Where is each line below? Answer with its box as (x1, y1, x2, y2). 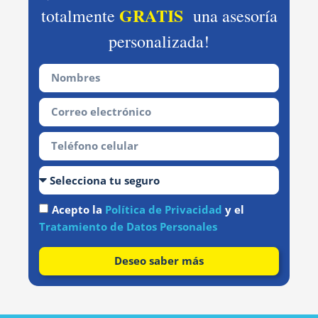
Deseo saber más (114, 253, 204, 268)
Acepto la (52, 202, 105, 217)
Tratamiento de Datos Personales (39, 219, 217, 234)
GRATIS (119, 2, 183, 28)
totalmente (40, 4, 119, 27)
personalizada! (109, 29, 209, 53)
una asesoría (182, 4, 278, 27)
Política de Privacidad (105, 202, 222, 217)
